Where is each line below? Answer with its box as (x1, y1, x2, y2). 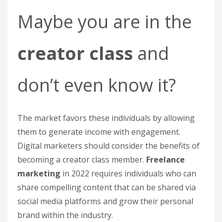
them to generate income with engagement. (17, 126, 180, 137)
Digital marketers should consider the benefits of (17, 140, 200, 151)
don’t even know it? (17, 73, 176, 97)
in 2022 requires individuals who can (60, 168, 196, 179)
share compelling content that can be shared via (17, 182, 196, 193)
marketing (17, 168, 60, 179)
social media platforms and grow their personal (17, 196, 193, 207)
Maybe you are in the (17, 9, 192, 34)
